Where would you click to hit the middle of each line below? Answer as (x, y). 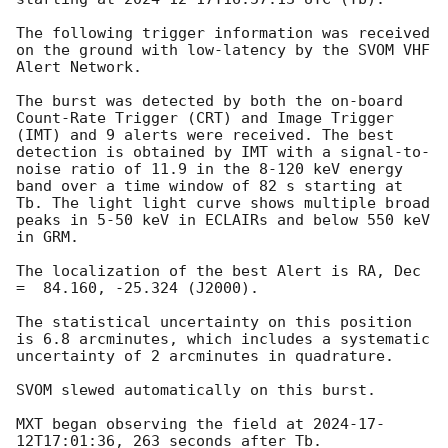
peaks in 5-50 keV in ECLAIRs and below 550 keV (223, 220)
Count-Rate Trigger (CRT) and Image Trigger (205, 118)
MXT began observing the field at (164, 424)
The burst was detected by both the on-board (209, 101)
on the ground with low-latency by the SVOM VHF (223, 50)
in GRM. (47, 237)
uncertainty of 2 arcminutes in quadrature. (205, 356)
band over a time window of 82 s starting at (209, 186)
